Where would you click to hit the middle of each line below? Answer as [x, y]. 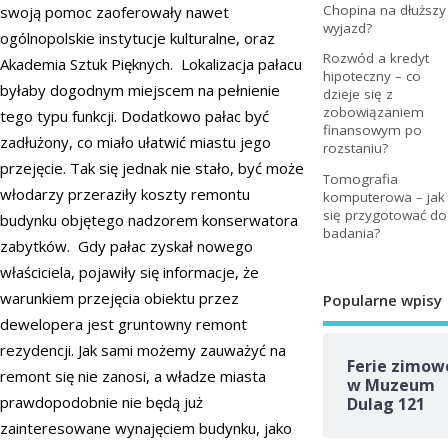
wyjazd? [347, 28]
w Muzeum [390, 385]
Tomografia [360, 178]
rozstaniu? [355, 148]
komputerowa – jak [383, 196]
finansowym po [372, 130]
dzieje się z [357, 94]
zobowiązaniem [373, 112]
